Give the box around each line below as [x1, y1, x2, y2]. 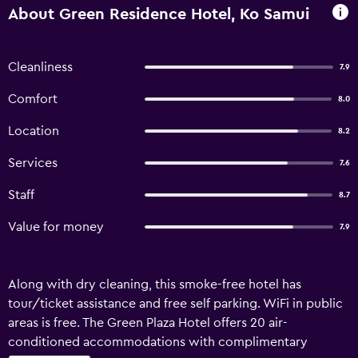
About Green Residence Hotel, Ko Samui [8, 6, 309, 22]
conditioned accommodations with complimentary [8, 336, 308, 348]
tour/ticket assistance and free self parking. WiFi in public [8, 297, 343, 310]
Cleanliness [8, 61, 73, 74]
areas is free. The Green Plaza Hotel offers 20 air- [8, 316, 288, 329]
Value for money [8, 221, 104, 233]
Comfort [8, 93, 58, 105]
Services [8, 157, 58, 169]
